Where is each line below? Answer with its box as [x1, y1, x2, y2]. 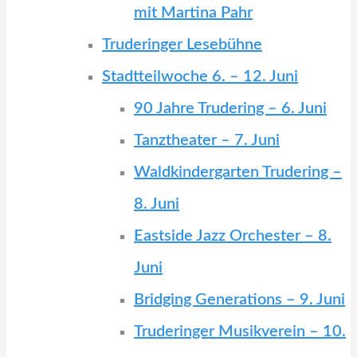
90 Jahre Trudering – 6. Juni [134, 100, 327, 116]
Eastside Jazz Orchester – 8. [134, 228, 331, 244]
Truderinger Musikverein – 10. [134, 324, 346, 339]
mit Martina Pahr [134, 5, 253, 21]
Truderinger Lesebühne [102, 37, 262, 53]
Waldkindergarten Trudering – [134, 164, 342, 180]
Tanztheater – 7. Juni [134, 132, 280, 148]
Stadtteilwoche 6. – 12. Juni [102, 69, 298, 84]
